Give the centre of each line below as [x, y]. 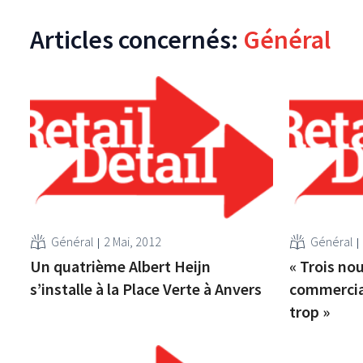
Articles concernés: [137, 39]
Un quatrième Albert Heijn [121, 266]
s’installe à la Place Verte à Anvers [146, 288]
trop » [309, 311]
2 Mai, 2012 [133, 241]
